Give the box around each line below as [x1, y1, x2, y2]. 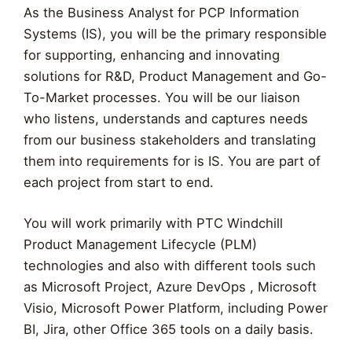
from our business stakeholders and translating [24, 132, 316, 148]
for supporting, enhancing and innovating [24, 47, 280, 64]
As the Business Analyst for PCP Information [24, 5, 299, 21]
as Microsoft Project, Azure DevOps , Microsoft [24, 279, 317, 295]
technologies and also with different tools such [24, 258, 316, 274]
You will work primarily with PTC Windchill [24, 215, 283, 232]
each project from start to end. [24, 174, 214, 191]
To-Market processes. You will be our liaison [24, 90, 300, 106]
